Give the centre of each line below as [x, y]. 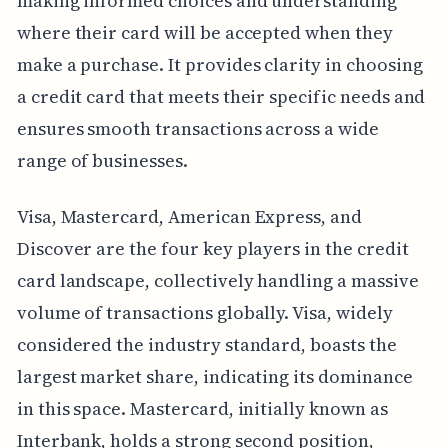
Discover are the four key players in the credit [212, 248]
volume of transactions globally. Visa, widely [204, 312]
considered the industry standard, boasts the [206, 344]
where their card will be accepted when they [204, 32]
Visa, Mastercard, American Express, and [189, 216]
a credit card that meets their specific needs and [221, 96]
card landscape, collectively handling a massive [217, 280]
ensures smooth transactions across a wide [197, 128]
